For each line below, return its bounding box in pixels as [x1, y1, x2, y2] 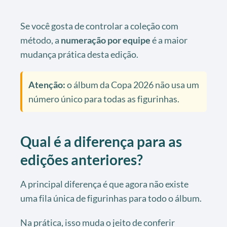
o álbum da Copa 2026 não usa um [65, 79, 199, 90]
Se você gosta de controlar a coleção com [20, 20, 178, 31]
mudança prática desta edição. [20, 48, 138, 60]
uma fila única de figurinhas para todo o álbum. [20, 192, 202, 204]
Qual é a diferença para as [20, 132, 182, 150]
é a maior [150, 34, 187, 46]
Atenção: [28, 79, 65, 90]
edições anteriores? [20, 150, 143, 168]
